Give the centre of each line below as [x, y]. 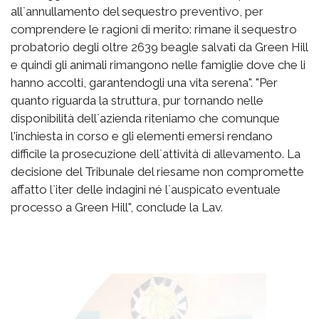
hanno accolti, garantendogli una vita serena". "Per [144, 82]
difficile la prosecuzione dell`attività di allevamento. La [156, 153]
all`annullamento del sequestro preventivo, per [137, 11]
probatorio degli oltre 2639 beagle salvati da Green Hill [159, 47]
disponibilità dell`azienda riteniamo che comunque [145, 118]
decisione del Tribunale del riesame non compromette [157, 171]
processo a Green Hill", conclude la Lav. [117, 207]
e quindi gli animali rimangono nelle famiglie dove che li [158, 64]
